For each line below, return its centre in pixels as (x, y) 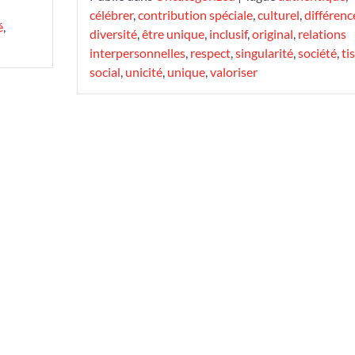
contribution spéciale (195, 15)
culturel (278, 15)
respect (210, 53)
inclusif (228, 34)
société (317, 53)
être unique (173, 34)
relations (322, 34)
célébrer (111, 15)
